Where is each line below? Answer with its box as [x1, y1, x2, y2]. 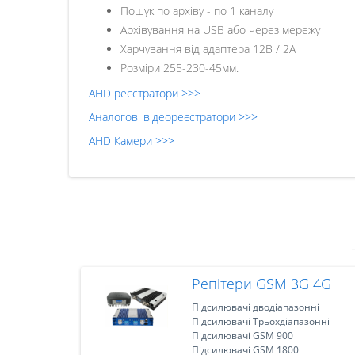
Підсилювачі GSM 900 [191, 329, 293, 342]
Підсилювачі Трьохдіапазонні [191, 315, 330, 328]
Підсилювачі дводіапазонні [191, 300, 319, 314]
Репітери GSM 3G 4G [191, 274, 331, 293]
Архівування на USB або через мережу [120, 22, 320, 37]
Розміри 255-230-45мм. [120, 60, 239, 75]
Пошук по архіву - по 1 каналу [120, 3, 273, 18]
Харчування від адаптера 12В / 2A [120, 41, 296, 56]
